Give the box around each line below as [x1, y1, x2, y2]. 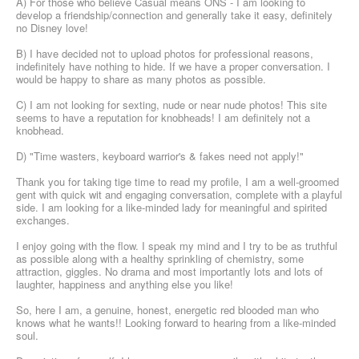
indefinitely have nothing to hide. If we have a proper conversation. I [16, 58, 330, 75]
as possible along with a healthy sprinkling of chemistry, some [16, 251, 304, 267]
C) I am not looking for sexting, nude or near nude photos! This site [16, 97, 327, 113]
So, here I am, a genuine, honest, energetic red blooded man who [16, 302, 319, 318]
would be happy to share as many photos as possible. [16, 71, 266, 87]
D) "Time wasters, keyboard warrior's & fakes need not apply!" [16, 148, 304, 164]
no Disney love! [16, 20, 88, 36]
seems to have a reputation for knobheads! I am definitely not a [16, 110, 310, 126]
